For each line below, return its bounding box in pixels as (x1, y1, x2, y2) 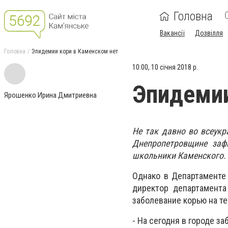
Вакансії (160, 29, 185, 37)
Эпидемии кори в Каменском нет (32, 48, 118, 55)
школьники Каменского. (132, 150, 226, 161)
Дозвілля (195, 29, 223, 37)
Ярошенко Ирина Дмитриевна (4, 91, 97, 100)
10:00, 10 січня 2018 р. (132, 63, 198, 72)
